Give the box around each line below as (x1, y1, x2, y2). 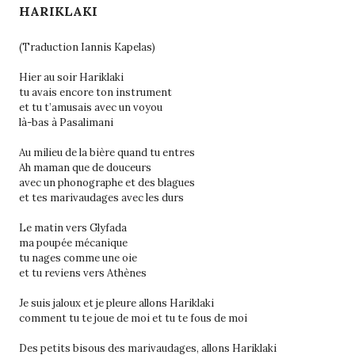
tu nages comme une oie (19, 250, 137, 265)
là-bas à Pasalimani (19, 115, 113, 129)
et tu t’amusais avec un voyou (19, 100, 162, 114)
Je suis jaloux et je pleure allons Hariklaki (19, 296, 214, 310)
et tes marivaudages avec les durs (19, 190, 184, 204)
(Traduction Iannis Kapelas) (19, 40, 155, 54)
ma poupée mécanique (19, 235, 128, 250)
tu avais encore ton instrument (19, 85, 172, 99)
